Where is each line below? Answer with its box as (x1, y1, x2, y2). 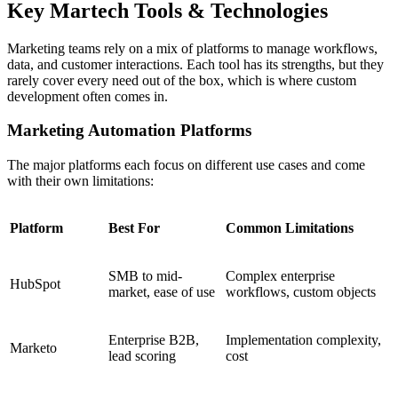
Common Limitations (226, 220, 354, 236)
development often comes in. (7, 88, 168, 104)
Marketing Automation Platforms (7, 121, 251, 140)
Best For (108, 220, 160, 236)
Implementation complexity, (226, 332, 381, 348)
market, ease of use (108, 284, 215, 300)
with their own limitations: (7, 173, 154, 189)
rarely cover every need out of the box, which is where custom (7, 72, 356, 88)
